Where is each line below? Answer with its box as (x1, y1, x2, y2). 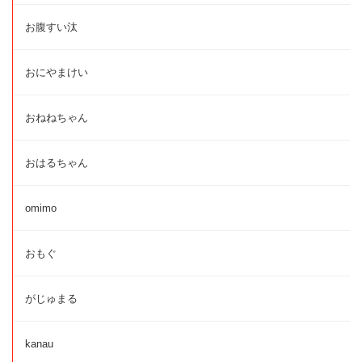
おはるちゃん (25, 157, 88, 169)
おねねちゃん (25, 112, 88, 124)
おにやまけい (25, 66, 88, 78)
